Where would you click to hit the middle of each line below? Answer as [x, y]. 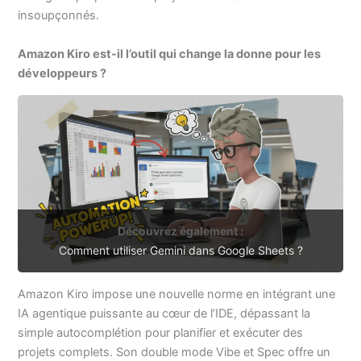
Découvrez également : [180, 230]
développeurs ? [62, 73]
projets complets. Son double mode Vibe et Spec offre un [174, 352]
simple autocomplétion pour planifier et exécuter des [161, 332]
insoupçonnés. [59, 16]
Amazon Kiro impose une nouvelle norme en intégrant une [177, 294]
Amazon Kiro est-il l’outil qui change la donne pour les [170, 54]
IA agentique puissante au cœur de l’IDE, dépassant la [164, 313]
